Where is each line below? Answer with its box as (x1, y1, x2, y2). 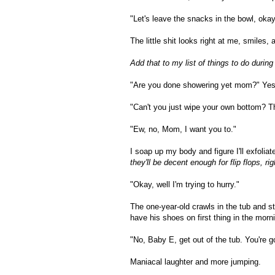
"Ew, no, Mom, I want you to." (130, 125, 236, 134)
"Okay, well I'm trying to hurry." (130, 180, 239, 190)
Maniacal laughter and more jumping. (130, 257, 261, 267)
